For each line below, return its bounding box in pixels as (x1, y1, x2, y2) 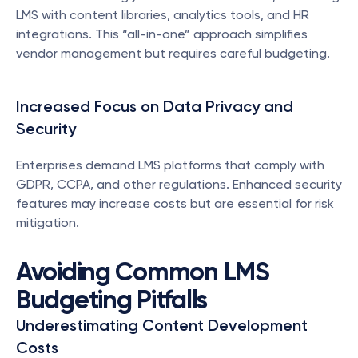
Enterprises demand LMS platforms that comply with (16, 157, 324, 173)
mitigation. (16, 215, 79, 230)
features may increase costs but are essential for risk (16, 196, 334, 211)
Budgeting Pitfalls (16, 284, 207, 315)
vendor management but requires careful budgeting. (16, 46, 330, 61)
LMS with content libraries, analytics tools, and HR (16, 7, 309, 22)
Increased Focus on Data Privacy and (16, 97, 293, 116)
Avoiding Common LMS (16, 257, 269, 287)
